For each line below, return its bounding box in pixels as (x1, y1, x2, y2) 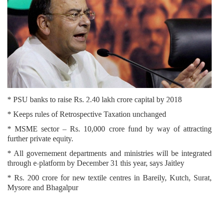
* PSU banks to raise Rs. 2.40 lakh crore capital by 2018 (7, 94, 182, 105)
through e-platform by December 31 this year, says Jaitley (7, 158, 184, 169)
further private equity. (7, 133, 73, 144)
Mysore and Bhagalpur (7, 182, 78, 193)
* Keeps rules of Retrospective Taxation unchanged (7, 109, 166, 120)
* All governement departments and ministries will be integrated (7, 148, 212, 159)
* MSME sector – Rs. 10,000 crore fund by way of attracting (7, 124, 212, 134)
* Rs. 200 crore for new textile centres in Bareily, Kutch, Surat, (7, 173, 212, 183)
